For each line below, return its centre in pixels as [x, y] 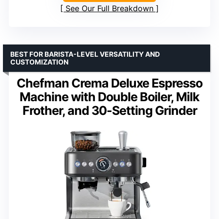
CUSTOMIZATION [39, 62]
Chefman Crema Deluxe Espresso [109, 83]
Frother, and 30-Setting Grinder [109, 110]
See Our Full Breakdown [109, 8]
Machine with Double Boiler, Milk [109, 97]
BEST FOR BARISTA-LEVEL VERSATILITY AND [85, 54]
